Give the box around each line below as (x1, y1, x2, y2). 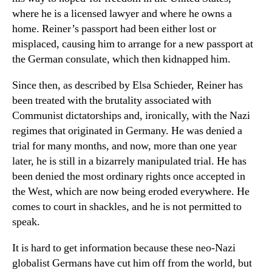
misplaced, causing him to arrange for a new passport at (12, 36, 253, 51)
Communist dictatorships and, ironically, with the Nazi (12, 108, 250, 123)
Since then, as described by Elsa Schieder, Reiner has (12, 78, 243, 92)
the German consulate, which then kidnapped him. (12, 52, 231, 66)
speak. (12, 214, 40, 229)
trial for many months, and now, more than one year (12, 138, 237, 153)
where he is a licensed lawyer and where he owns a (12, 6, 232, 21)
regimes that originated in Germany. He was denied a (12, 123, 242, 138)
